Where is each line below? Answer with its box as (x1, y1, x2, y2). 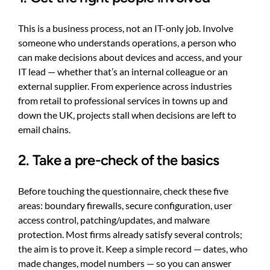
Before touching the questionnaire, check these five (18, 184, 228, 196)
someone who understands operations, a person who (18, 36, 236, 48)
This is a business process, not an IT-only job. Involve (18, 22, 233, 34)
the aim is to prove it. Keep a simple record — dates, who (18, 242, 248, 254)
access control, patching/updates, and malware (18, 213, 210, 225)
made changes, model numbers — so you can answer (18, 257, 231, 269)
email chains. (18, 123, 71, 135)
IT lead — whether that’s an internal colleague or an (18, 65, 228, 77)
